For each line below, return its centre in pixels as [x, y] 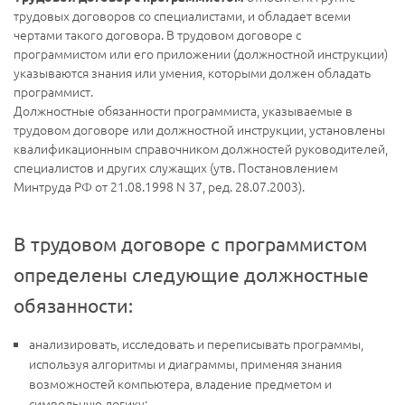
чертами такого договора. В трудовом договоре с [157, 35]
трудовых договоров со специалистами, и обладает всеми [182, 16]
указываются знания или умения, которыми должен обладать [192, 73]
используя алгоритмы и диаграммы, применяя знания [185, 364]
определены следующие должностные [191, 274]
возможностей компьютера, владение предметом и [180, 384]
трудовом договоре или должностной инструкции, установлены [199, 130]
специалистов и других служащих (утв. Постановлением [176, 168]
